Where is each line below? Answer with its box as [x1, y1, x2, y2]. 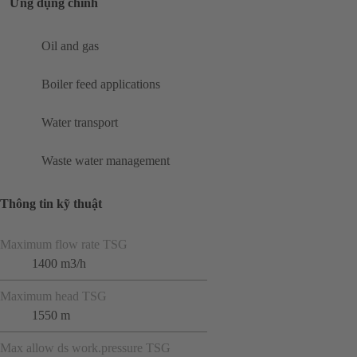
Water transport [41, 116, 118, 130]
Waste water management [41, 154, 170, 168]
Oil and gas [41, 39, 99, 53]
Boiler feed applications [41, 77, 160, 92]
